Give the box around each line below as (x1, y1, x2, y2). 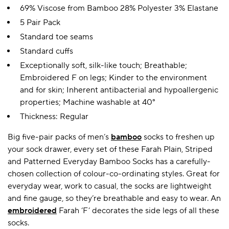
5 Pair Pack (20, 17, 60, 28)
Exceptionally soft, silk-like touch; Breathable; (20, 60, 187, 71)
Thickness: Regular (20, 111, 88, 122)
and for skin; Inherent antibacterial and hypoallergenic (20, 85, 218, 96)
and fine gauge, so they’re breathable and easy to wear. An (8, 193, 221, 204)
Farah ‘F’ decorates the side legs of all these (57, 205, 219, 216)
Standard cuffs (20, 46, 73, 57)
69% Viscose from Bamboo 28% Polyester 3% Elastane (20, 3, 218, 14)
